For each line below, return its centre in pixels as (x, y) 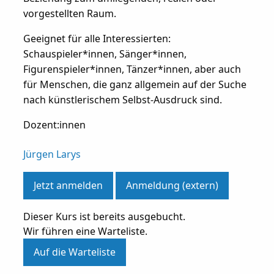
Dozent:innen (54, 124)
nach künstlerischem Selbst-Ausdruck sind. (122, 99)
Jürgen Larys (52, 154)
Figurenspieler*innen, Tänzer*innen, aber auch (132, 69)
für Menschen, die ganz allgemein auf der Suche (135, 84)
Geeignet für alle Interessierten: (97, 38)
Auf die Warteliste (74, 252)
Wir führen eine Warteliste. (85, 231)
